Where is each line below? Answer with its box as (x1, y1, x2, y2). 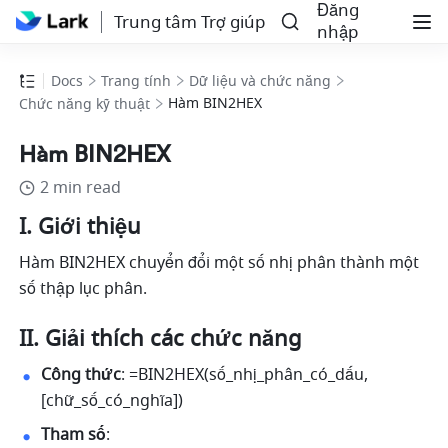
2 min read (40, 176, 122, 201)
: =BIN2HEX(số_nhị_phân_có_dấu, (121, 363, 369, 388)
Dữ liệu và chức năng (189, 71, 332, 93)
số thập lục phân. (19, 277, 152, 302)
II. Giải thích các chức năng (19, 323, 309, 356)
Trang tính (101, 71, 172, 93)
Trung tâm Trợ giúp (113, 9, 265, 35)
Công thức (41, 363, 122, 388)
